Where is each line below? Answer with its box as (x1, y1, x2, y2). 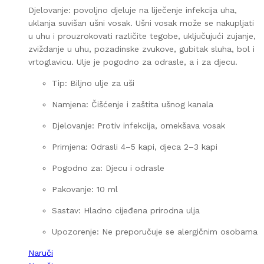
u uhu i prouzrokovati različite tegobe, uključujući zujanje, (28, 31, 256, 41)
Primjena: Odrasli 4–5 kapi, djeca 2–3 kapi (52, 141, 217, 151)
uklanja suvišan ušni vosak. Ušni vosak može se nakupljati (28, 18, 254, 28)
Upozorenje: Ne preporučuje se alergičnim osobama (52, 226, 258, 236)
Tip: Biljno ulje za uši (52, 78, 134, 88)
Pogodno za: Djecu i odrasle (52, 163, 164, 173)
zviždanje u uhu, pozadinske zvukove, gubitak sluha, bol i (28, 44, 255, 54)
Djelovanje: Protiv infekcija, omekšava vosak (52, 120, 225, 130)
